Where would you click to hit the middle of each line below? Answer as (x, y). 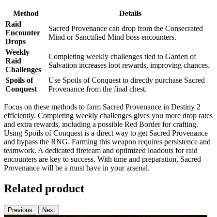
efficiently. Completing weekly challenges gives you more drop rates (108, 116)
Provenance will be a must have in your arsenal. (77, 168)
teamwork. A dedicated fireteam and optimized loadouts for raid (101, 151)
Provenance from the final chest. (98, 89)
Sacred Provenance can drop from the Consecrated (126, 29)
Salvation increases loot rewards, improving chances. (129, 65)
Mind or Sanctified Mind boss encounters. (112, 37)
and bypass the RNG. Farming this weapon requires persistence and (107, 142)
